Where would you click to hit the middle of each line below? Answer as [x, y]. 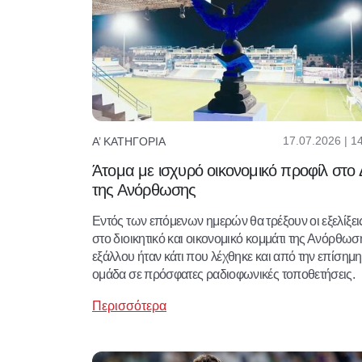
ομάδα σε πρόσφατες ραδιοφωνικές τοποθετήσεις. [224, 275]
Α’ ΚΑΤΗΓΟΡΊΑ [129, 141]
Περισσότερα [129, 306]
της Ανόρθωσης [144, 190]
